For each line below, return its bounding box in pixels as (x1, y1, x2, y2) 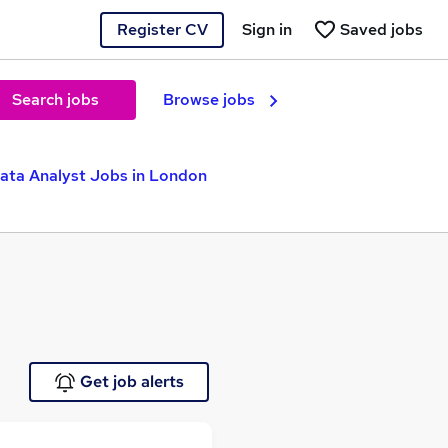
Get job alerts (79, 371, 184, 392)
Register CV (116, 18, 208, 40)
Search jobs (11, 89, 99, 110)
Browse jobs (163, 89, 255, 110)
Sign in (242, 18, 292, 40)
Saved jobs (340, 18, 423, 40)
